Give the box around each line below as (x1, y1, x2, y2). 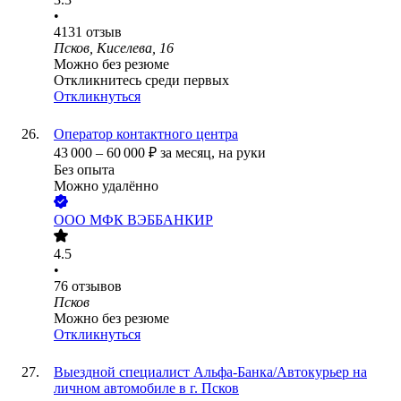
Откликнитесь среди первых (54, 73, 229, 89)
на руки (218, 145, 266, 161)
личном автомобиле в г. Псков (54, 380, 239, 397)
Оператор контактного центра (54, 126, 238, 142)
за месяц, (160, 145, 218, 161)
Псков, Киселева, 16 (54, 40, 174, 56)
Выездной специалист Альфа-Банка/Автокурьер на (54, 364, 367, 380)
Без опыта (54, 162, 115, 178)
